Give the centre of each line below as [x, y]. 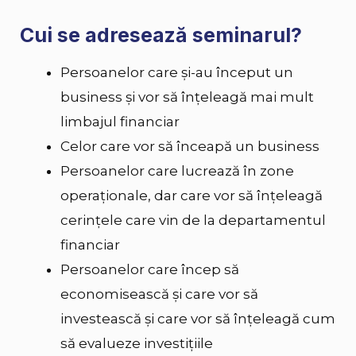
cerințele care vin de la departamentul [193, 221]
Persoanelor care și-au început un [177, 73]
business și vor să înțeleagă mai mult [187, 97]
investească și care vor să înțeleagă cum [198, 319]
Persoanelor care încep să [150, 270]
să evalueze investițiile [137, 344]
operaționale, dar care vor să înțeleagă [192, 196]
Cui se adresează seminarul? [161, 35]
